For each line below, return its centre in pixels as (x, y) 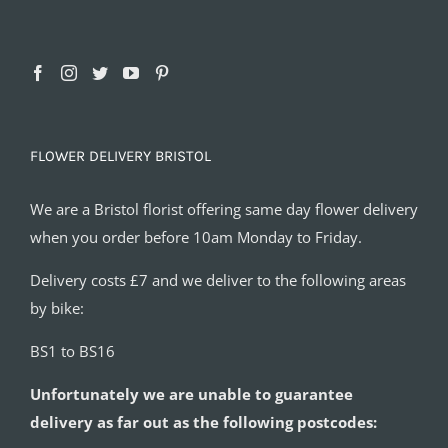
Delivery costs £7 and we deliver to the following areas (218, 279)
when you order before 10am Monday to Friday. (196, 236)
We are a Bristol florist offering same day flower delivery (224, 208)
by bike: (57, 307)
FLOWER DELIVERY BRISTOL (120, 155)
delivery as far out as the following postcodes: (203, 421)
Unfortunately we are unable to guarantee (191, 393)
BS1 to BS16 (72, 350)
